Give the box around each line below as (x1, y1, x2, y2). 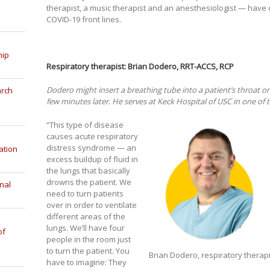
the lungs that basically (46, 165, 130, 177)
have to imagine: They (46, 257, 127, 268)
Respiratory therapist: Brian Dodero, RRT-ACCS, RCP (46, 61, 234, 72)
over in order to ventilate (46, 199, 137, 211)
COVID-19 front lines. (46, 14, 121, 25)
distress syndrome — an (46, 142, 136, 154)
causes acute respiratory (46, 131, 138, 142)
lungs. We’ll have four (46, 222, 125, 234)
